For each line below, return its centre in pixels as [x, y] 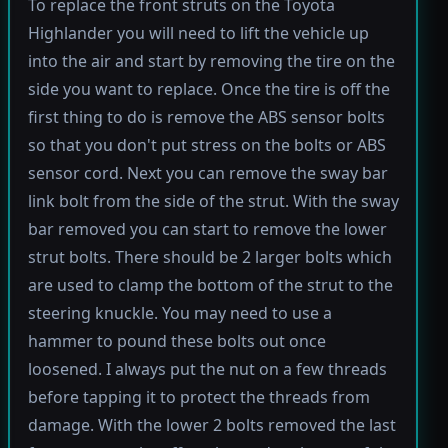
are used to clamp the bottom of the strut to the [210, 284]
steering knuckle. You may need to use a [179, 312]
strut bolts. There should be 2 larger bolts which [209, 256]
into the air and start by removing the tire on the [211, 60]
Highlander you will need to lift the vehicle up [198, 32]
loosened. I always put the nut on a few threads [207, 368]
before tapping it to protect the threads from [198, 396]
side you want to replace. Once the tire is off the [208, 88]
